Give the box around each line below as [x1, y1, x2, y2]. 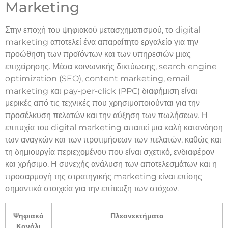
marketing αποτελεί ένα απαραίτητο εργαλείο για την [5, 37, 198, 47]
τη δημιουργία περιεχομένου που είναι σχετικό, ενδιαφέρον [5, 147, 214, 157]
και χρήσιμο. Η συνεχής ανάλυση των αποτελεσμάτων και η [5, 159, 217, 169]
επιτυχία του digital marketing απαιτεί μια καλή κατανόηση [5, 123, 223, 133]
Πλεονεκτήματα [110, 211, 164, 220]
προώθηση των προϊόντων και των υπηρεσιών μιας [5, 49, 191, 60]
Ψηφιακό [13, 211, 44, 220]
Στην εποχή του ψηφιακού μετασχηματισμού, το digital [5, 25, 201, 35]
